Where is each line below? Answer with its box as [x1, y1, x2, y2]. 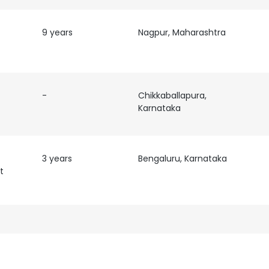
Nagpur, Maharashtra [138, 26, 226, 38]
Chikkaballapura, [138, 89, 207, 101]
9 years [41, 26, 73, 38]
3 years [41, 153, 72, 165]
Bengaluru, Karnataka [138, 153, 227, 165]
